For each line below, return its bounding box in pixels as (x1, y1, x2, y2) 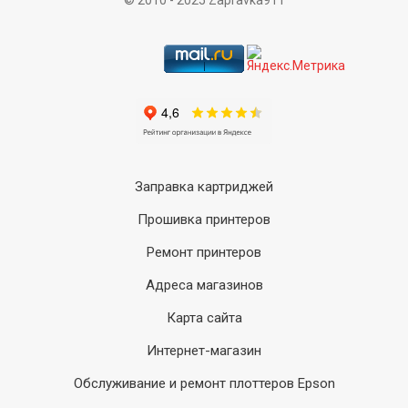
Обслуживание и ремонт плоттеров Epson (73, 375, 335, 392)
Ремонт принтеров (147, 244, 261, 260)
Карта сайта (166, 310, 242, 326)
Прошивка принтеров (138, 211, 270, 228)
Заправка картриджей (135, 178, 273, 195)
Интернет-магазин (147, 342, 261, 359)
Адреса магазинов (145, 277, 263, 293)
